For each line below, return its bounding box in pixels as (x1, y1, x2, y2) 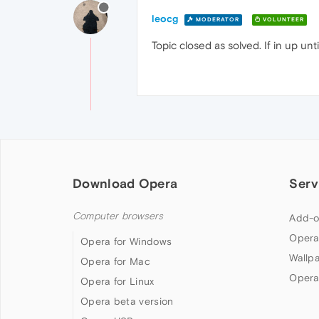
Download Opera (73, 176, 178, 192)
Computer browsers (73, 210, 164, 223)
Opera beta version (80, 296, 174, 308)
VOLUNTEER (261, 16, 304, 23)
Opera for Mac (80, 256, 150, 268)
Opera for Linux (80, 276, 155, 288)
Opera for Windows (80, 236, 172, 248)
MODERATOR (194, 16, 239, 23)
